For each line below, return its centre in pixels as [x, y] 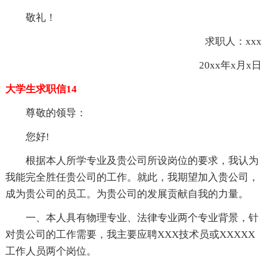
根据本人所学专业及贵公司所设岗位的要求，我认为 [142, 160]
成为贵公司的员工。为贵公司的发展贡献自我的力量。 [127, 194]
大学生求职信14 [41, 89]
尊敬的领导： [56, 113]
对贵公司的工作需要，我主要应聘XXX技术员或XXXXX [130, 234]
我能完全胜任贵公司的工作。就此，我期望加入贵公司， [132, 177]
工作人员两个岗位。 [51, 251]
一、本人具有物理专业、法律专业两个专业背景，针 [142, 218]
